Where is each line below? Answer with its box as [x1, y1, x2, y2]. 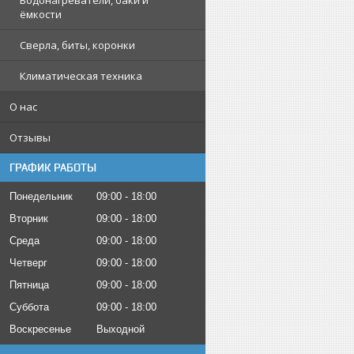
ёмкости [20, 7, 62, 21]
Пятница [9, 279, 49, 291]
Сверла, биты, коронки [20, 38, 135, 52]
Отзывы [9, 130, 51, 145]
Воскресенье [9, 323, 71, 335]
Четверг [9, 257, 47, 269]
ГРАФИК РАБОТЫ [9, 161, 96, 174]
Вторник [9, 213, 48, 224]
